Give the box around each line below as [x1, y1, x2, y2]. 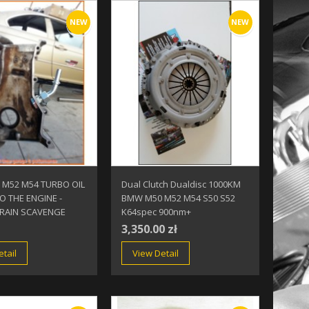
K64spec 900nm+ [121, 205, 192, 218]
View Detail [132, 246, 179, 259]
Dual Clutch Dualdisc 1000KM [121, 177, 241, 190]
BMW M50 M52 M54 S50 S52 [121, 191, 236, 204]
